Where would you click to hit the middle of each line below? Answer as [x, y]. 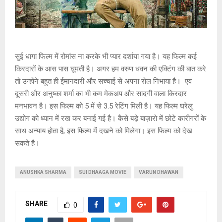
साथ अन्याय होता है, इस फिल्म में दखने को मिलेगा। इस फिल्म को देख [104, 131]
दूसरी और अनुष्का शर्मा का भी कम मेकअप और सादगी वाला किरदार [101, 93]
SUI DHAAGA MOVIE [103, 172]
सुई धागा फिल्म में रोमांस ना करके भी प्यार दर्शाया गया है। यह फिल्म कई [106, 56]
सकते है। [27, 143]
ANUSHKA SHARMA [43, 172]
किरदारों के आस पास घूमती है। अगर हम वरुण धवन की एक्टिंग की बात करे [111, 69]
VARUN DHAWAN [159, 172]
